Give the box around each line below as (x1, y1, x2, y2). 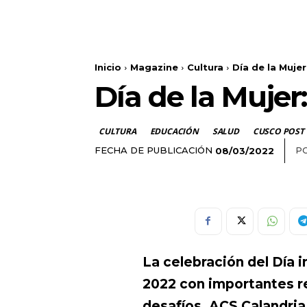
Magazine (130, 62, 178, 73)
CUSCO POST (252, 125, 304, 138)
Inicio (95, 62, 121, 73)
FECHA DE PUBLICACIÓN (95, 145, 212, 156)
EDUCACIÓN (149, 125, 199, 138)
